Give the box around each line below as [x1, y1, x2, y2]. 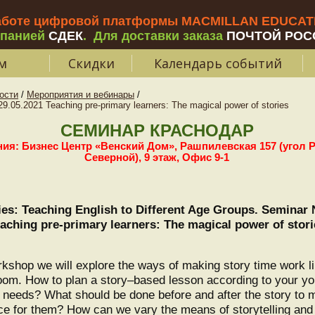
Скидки [67, 55, 115, 72]
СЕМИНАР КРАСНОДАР [60, 121, 254, 140]
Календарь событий [153, 55, 282, 72]
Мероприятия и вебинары [27, 89, 134, 100]
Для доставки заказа [90, 29, 226, 43]
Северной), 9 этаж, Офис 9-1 [84, 152, 229, 163]
